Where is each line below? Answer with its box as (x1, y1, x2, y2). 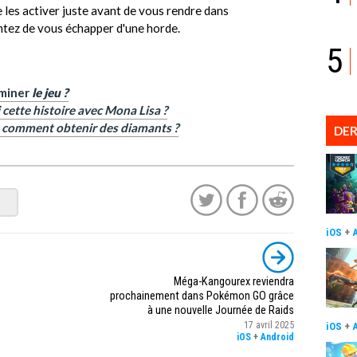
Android (261, 331, 294, 343)
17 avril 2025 (244, 320, 294, 331)
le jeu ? (32, 84, 69, 100)
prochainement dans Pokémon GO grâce (110, 289, 294, 304)
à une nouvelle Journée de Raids (147, 304, 294, 318)
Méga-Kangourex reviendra (174, 275, 294, 289)
